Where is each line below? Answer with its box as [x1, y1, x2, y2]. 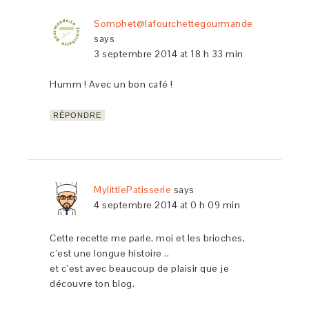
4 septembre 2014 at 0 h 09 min [94, 199, 241, 212]
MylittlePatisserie [94, 183, 172, 197]
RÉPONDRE [53, 111, 102, 120]
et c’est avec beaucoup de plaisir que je [50, 262, 230, 275]
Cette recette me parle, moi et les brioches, [50, 232, 246, 245]
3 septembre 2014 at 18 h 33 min [94, 48, 243, 61]
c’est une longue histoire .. [50, 247, 170, 260]
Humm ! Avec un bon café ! [50, 78, 173, 91]
